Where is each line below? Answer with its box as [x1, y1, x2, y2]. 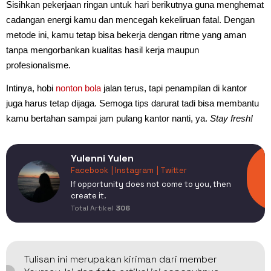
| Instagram [111, 165, 154, 175]
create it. [71, 190, 106, 201]
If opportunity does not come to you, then [71, 178, 231, 189]
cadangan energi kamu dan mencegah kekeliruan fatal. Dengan [6, 14, 255, 25]
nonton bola [56, 82, 101, 93]
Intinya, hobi [6, 82, 56, 93]
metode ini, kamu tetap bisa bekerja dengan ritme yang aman [6, 29, 246, 40]
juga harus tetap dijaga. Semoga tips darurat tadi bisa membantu [6, 97, 259, 108]
